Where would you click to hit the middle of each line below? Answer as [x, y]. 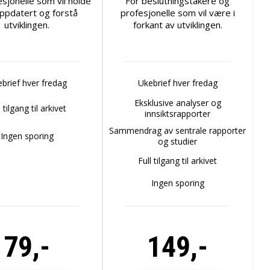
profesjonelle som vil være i [177, 13]
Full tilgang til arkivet [177, 161]
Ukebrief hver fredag [177, 83]
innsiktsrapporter [177, 114]
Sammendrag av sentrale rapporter [177, 130]
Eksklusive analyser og [177, 103]
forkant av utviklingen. [177, 25]
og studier [177, 141]
